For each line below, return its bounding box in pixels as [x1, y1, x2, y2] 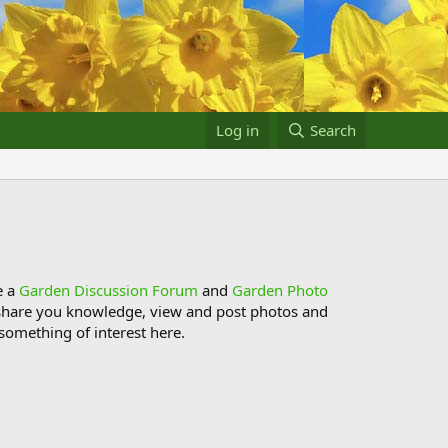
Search [310, 120, 356, 140]
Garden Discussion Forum [19, 280, 198, 300]
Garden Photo [232, 280, 328, 300]
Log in [216, 120, 260, 140]
